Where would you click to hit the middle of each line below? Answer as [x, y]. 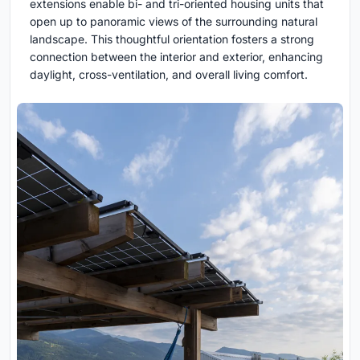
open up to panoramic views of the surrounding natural [174, 22]
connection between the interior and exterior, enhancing [176, 57]
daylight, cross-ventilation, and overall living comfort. [169, 75]
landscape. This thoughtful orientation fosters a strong [172, 39]
